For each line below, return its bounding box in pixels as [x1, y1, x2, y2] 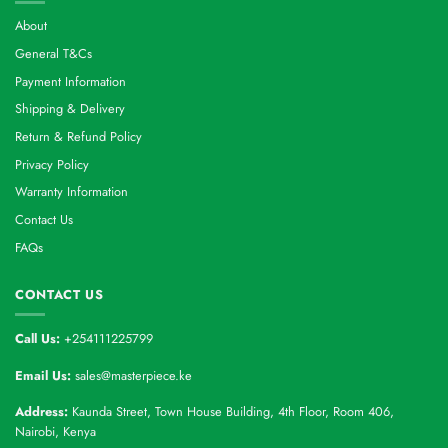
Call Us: [15, 328, 60, 348]
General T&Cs [15, 44, 92, 64]
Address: [15, 402, 72, 422]
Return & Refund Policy [15, 127, 142, 147]
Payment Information [15, 71, 126, 91]
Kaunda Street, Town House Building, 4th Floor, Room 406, [72, 402, 394, 422]
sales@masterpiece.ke [75, 365, 192, 385]
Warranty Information [15, 182, 128, 202]
